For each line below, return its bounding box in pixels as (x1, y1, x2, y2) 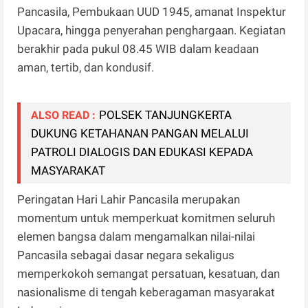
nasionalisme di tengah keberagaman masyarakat (17, 285, 276, 300)
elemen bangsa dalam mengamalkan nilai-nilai (17, 230, 256, 244)
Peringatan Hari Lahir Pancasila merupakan (17, 192, 241, 207)
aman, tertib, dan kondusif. (17, 60, 155, 75)
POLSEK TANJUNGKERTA (99, 108, 232, 122)
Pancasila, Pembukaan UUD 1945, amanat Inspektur (17, 5, 287, 19)
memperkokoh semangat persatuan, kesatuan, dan (17, 267, 280, 281)
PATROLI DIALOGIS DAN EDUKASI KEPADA (31, 145, 254, 159)
